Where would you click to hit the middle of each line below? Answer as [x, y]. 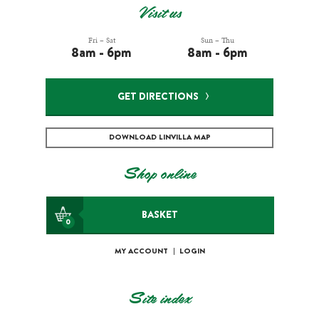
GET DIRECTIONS [158, 98]
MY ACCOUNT [141, 251]
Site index [159, 301]
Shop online [159, 177]
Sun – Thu [217, 41]
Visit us [159, 16]
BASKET [160, 215]
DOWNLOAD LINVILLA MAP [159, 138]
